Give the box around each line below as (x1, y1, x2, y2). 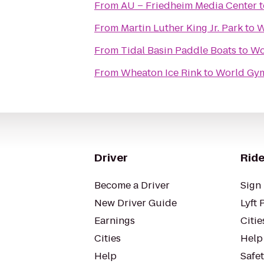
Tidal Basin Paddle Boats (121, 44, 236, 57)
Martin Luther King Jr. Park (121, 21, 243, 35)
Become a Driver (94, 179, 170, 192)
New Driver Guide (94, 196, 177, 210)
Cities (94, 232, 121, 245)
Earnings (94, 214, 135, 227)
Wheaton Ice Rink (121, 66, 202, 80)
